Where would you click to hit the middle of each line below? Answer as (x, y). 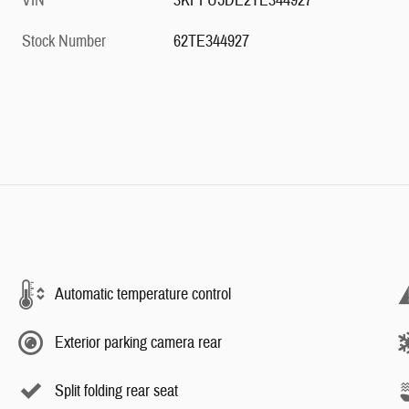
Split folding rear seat (116, 391)
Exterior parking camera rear (138, 342)
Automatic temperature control (143, 294)
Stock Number (64, 42)
